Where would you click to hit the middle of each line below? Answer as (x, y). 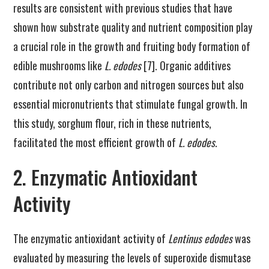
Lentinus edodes (201, 238)
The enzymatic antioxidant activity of (91, 238)
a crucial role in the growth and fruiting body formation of (132, 46)
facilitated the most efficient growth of (96, 142)
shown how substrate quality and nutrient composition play (133, 27)
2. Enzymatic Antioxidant (106, 177)
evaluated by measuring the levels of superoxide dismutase (132, 258)
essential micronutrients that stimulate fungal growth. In (131, 104)
